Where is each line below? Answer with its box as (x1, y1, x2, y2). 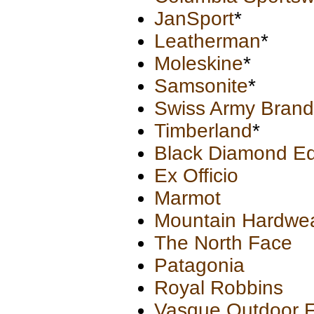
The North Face (154, 232, 292, 254)
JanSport (154, 8, 234, 29)
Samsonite (154, 75, 248, 97)
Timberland (154, 120, 252, 142)
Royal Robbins (154, 277, 283, 299)
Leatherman (154, 30, 261, 52)
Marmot (154, 187, 221, 209)
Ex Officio (154, 165, 238, 186)
